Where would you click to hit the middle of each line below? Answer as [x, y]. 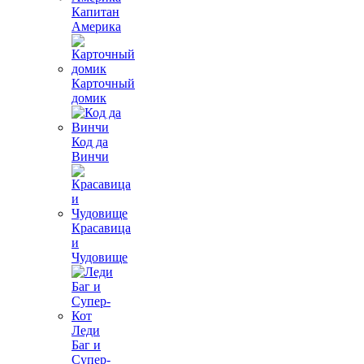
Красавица [101, 228]
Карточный [103, 83]
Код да [90, 142]
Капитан [95, 12]
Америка [96, 26]
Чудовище [100, 257]
